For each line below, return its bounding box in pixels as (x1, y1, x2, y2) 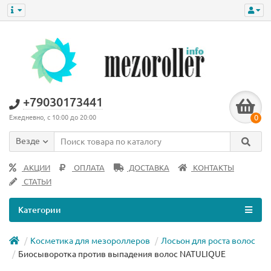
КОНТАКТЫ (191, 163, 234, 172)
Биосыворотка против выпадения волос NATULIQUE (18, 249, 226, 259)
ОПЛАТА (72, 163, 105, 172)
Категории (18, 205, 61, 215)
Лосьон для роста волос (161, 236, 255, 246)
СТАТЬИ (22, 177, 51, 186)
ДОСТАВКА (127, 163, 169, 172)
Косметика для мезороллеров (30, 236, 150, 246)
